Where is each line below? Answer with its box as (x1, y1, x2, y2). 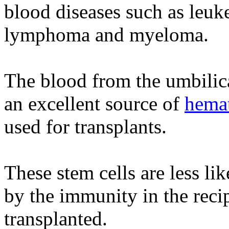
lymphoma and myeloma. (4, 23, 209, 45)
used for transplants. (4, 115, 167, 138)
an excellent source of (4, 92, 185, 114)
